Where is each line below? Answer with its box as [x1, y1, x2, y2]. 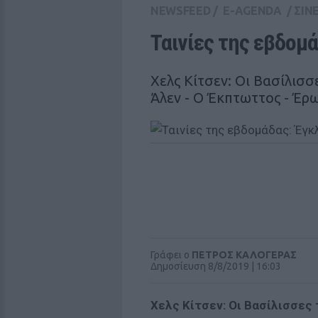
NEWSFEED [150, 4, 211, 17]
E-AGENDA [223, 4, 282, 17]
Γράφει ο [150, 249, 192, 261]
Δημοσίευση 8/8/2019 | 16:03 [150, 261, 281, 272]
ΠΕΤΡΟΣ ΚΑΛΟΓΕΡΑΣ [192, 249, 297, 261]
